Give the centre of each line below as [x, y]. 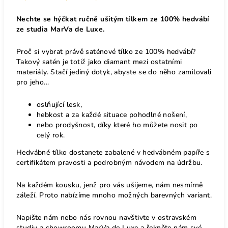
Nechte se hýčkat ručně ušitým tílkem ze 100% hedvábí [113, 19]
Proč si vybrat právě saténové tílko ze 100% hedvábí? [106, 51]
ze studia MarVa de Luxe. [61, 29]
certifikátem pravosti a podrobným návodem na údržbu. [109, 162]
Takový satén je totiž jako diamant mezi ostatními [99, 62]
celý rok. [51, 135]
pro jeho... [33, 82]
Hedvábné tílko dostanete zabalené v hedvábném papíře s [113, 152]
